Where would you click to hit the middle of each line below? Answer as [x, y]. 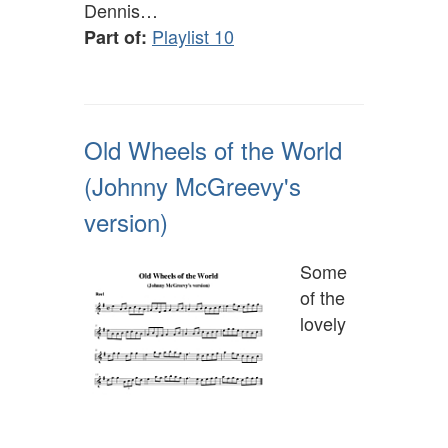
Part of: [115, 37]
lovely [323, 323]
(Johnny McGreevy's [192, 186]
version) [126, 222]
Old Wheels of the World [213, 150]
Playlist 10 [193, 36]
